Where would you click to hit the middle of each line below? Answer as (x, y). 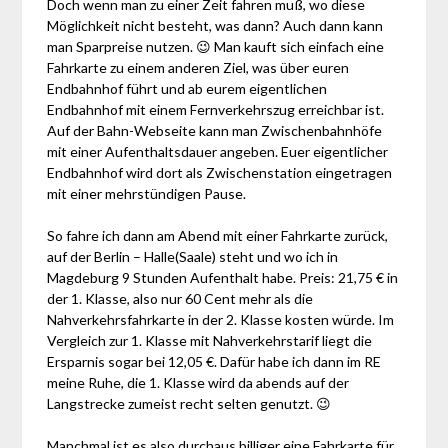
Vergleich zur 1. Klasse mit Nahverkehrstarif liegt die (210, 340)
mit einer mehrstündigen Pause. (147, 193)
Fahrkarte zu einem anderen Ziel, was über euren (198, 67)
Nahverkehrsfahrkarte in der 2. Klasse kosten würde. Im (221, 319)
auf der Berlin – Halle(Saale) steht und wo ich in (193, 256)
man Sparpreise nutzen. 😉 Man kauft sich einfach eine (216, 46)
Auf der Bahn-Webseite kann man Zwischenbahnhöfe (215, 130)
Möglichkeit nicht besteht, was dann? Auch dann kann (215, 25)
